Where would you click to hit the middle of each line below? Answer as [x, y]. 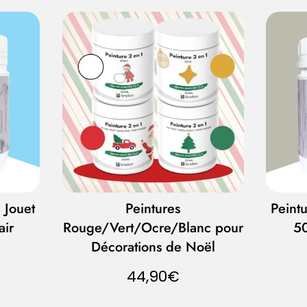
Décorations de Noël [153, 247]
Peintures [153, 209]
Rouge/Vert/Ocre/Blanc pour [153, 228]
